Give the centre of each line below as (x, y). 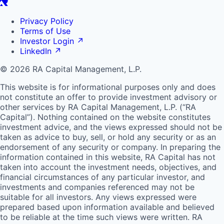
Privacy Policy (47, 21)
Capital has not (185, 157)
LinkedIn (36, 51)
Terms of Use (45, 31)
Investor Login (47, 41)
